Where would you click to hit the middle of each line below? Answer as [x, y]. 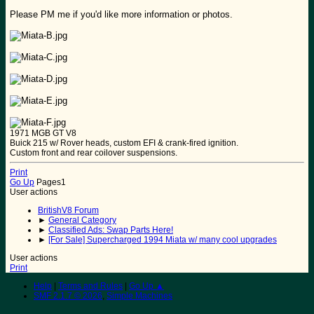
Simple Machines [139, 296]
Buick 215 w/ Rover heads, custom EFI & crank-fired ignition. [124, 143]
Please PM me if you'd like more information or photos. [121, 15]
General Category [82, 220]
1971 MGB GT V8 [43, 134]
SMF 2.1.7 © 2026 [68, 296]
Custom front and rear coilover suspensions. [94, 153]
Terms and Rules [90, 286]
